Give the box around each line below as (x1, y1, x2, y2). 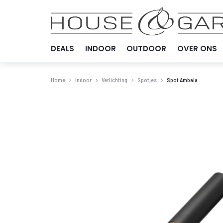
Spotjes (137, 76, 157, 83)
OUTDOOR (126, 43, 166, 54)
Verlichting (102, 76, 127, 83)
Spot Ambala (167, 76, 198, 83)
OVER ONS (177, 43, 217, 54)
